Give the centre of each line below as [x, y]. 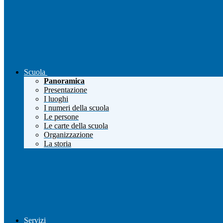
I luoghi [56, 99]
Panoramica [64, 81]
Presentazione [65, 90]
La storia [57, 144]
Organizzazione [68, 135]
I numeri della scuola [76, 108]
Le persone [61, 117]
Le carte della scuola [76, 126]
